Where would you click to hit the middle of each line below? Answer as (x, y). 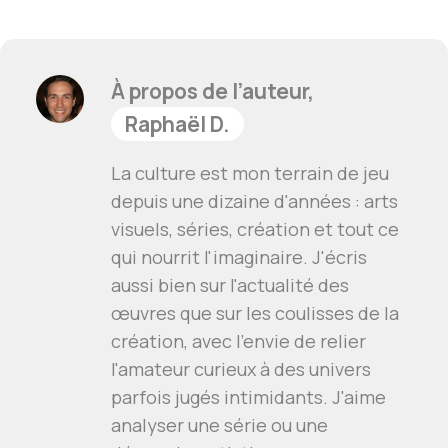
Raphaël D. (177, 124)
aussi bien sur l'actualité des (230, 285)
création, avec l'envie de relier (238, 341)
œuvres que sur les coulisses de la (255, 313)
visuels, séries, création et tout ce (255, 229)
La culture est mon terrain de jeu (250, 173)
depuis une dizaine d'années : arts (254, 201)
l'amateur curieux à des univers (241, 369)
